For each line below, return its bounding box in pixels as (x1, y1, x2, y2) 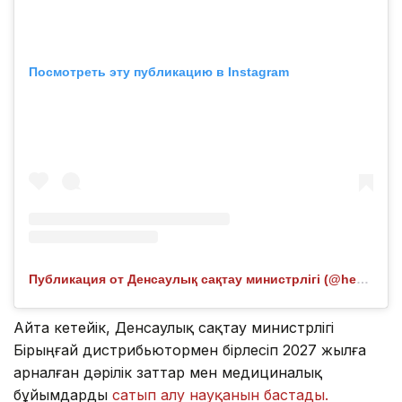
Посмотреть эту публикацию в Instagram (29, 65, 289, 80)
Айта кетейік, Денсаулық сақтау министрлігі (13, 318, 334, 336)
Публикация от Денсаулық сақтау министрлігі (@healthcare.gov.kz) (356, 271, 369, 286)
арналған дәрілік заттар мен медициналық (13, 363, 322, 381)
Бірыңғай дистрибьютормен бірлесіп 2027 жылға (13, 340, 366, 359)
